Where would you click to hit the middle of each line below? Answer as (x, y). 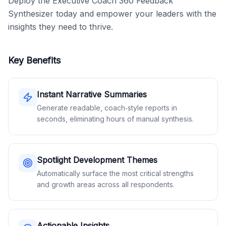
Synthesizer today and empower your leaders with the (112, 14)
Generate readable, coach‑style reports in (107, 108)
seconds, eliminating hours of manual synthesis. (115, 119)
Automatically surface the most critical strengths (115, 173)
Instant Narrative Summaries (92, 94)
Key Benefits (34, 60)
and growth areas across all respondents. (106, 184)
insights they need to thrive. (61, 27)
